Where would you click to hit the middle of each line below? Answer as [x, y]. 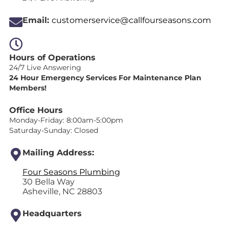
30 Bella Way [49, 182]
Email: [37, 20]
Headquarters [52, 214]
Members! [28, 88]
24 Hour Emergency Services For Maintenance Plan [105, 78]
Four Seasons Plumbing [71, 172]
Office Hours [37, 110]
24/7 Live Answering [46, 68]
